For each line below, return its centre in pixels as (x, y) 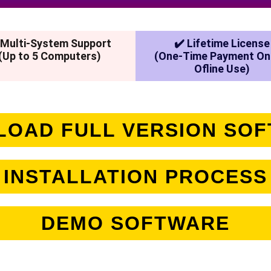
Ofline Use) (222, 68)
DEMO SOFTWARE (135, 223)
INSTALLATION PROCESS (135, 176)
